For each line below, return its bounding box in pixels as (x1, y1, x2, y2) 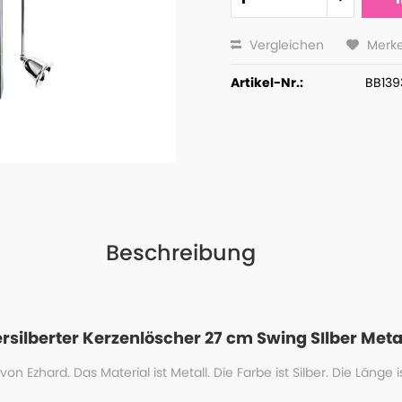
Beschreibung (106, 238, 256, 267)
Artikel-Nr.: (230, 74, 303, 92)
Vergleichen (245, 36, 324, 54)
